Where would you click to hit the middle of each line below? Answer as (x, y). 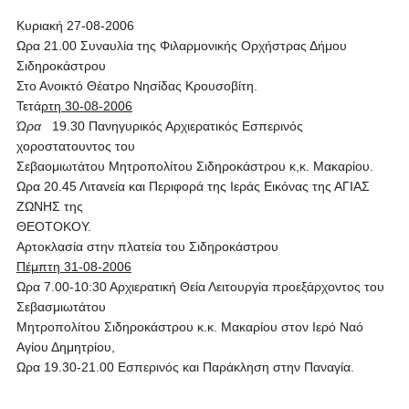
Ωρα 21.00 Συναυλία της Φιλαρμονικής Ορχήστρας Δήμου (181, 46)
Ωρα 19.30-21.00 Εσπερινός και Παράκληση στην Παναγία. (185, 367)
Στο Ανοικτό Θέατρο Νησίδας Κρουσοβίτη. (136, 86)
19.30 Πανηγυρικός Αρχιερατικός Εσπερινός (177, 126)
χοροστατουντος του (75, 146)
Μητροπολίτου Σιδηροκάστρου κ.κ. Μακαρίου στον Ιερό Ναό (189, 327)
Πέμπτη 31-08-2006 (73, 267)
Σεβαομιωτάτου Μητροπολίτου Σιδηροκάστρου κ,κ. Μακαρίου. (194, 166)
